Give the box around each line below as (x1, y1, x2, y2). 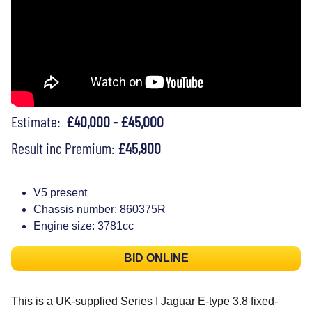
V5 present (33, 186, 87, 198)
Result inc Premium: (11, 138, 118, 157)
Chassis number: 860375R (33, 203, 166, 215)
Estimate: (11, 111, 66, 130)
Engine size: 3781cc (33, 219, 134, 232)
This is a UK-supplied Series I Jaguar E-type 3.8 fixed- (11, 295, 278, 307)
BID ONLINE (123, 251, 189, 264)
